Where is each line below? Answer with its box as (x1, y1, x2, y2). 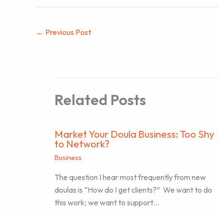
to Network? (54, 138, 109, 150)
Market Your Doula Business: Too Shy (54, 128, 214, 141)
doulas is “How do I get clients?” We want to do (54, 185, 212, 195)
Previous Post (44, 27, 91, 37)
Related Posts (54, 91, 146, 109)
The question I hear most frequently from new (54, 172, 206, 182)
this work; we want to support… (54, 198, 159, 208)
